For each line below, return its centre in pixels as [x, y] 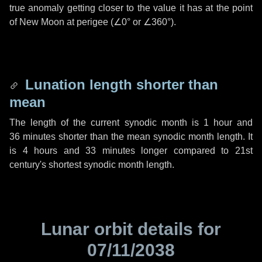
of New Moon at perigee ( [61, 22]
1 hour [218, 123]
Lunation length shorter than [120, 85]
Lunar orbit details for [131, 229]
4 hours [40, 151]
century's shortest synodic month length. [92, 165]
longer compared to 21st [194, 151]
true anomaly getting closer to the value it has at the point [131, 8]
